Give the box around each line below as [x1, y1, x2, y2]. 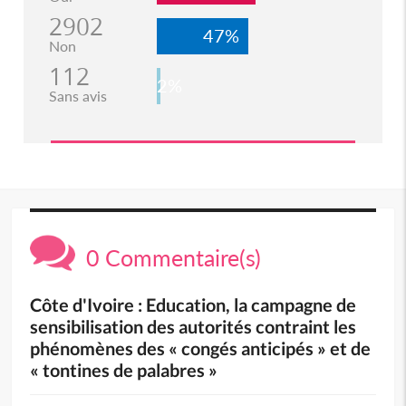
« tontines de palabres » [30, 358, 218, 381]
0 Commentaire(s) [75, 243, 262, 271]
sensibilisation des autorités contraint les [30, 314, 357, 337]
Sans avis [48, 86, 107, 104]
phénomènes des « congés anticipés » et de [30, 336, 372, 359]
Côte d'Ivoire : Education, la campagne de [30, 293, 357, 315]
